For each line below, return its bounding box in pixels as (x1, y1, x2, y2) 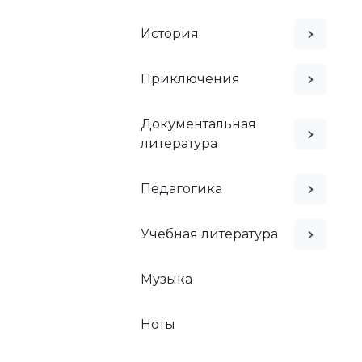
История (141, 25, 199, 41)
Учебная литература (141, 225, 278, 242)
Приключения (141, 70, 240, 86)
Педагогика (141, 180, 222, 196)
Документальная (141, 116, 256, 132)
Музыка (141, 271, 192, 287)
